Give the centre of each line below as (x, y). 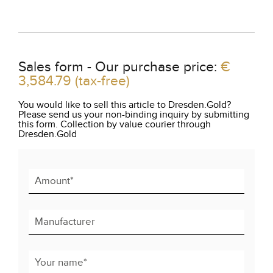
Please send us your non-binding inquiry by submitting (134, 115)
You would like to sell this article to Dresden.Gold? (125, 105)
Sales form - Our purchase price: (119, 67)
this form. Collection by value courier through (115, 125)
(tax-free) (102, 81)
